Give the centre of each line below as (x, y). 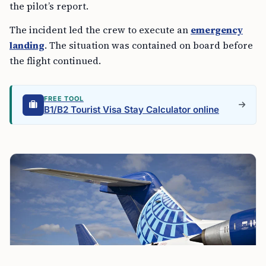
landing (27, 45)
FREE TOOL (64, 99)
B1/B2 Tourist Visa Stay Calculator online (132, 110)
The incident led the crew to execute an (100, 30)
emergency (217, 30)
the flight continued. (55, 61)
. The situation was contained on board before (149, 45)
